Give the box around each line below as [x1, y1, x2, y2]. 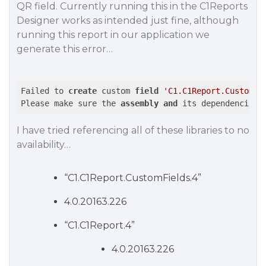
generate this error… [17, 43, 113, 55]
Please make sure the [21, 99, 121, 108]
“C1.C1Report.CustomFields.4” [64, 172, 201, 183]
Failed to [21, 86, 68, 96]
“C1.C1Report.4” [64, 220, 135, 231]
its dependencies [178, 99, 263, 108]
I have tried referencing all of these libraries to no [17, 125, 249, 136]
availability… [17, 139, 71, 150]
